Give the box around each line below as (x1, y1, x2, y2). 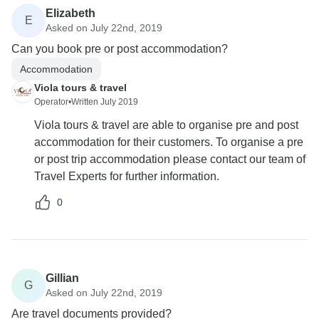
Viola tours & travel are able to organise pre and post (34, 119, 298, 132)
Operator (34, 97, 68, 108)
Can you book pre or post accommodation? (11, 43, 228, 56)
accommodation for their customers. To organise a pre (34, 136, 303, 149)
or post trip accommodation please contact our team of (34, 153, 305, 166)
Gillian (46, 271, 79, 284)
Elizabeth (46, 6, 95, 19)
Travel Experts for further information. (34, 170, 219, 183)
